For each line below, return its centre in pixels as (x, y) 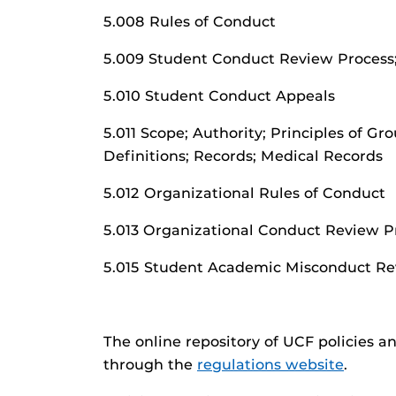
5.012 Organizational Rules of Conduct (244, 193)
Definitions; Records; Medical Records (243, 156)
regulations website (270, 365)
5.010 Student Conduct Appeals (219, 96)
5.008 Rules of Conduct (190, 22)
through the (150, 365)
